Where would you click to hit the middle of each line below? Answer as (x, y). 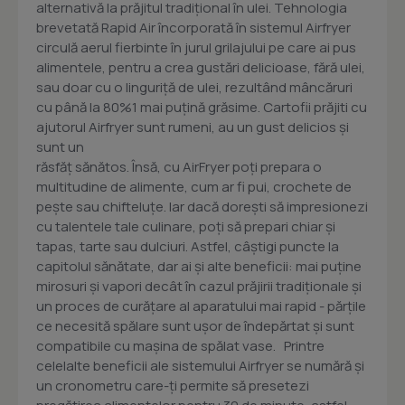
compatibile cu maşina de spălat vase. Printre (180, 346)
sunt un (60, 147)
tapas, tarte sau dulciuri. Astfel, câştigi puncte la (188, 247)
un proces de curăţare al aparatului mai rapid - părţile (201, 306)
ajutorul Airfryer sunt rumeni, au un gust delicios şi (193, 127)
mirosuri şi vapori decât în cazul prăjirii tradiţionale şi (199, 287)
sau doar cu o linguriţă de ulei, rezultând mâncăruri (194, 88)
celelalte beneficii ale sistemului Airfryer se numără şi (200, 366)
